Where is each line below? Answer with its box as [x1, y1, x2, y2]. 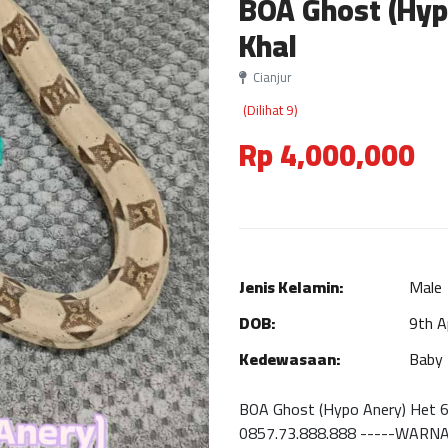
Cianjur [250, 65, 291, 89]
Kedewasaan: [239, 344, 340, 374]
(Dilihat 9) [243, 97, 298, 123]
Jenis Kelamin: [239, 272, 343, 302]
